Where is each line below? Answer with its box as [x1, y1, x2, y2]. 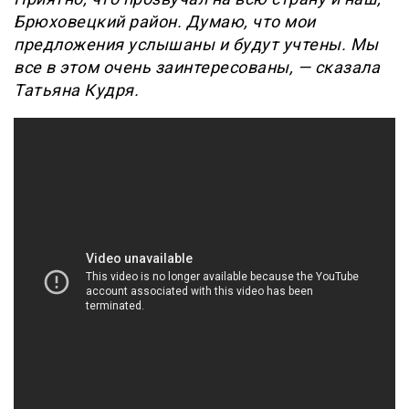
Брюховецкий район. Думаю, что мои [14, 12, 316, 32]
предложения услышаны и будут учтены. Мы [14, 35, 379, 55]
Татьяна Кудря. [14, 80, 139, 100]
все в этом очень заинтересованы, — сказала [14, 58, 380, 78]
